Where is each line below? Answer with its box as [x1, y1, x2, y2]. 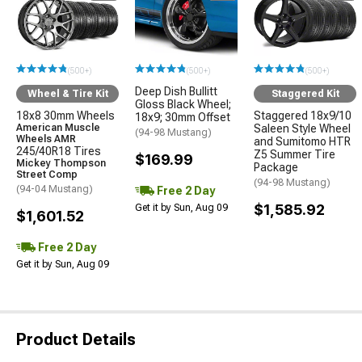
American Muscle [16, 121, 100, 133]
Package [254, 160, 298, 174]
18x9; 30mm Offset [135, 110, 230, 124]
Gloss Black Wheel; [135, 97, 231, 111]
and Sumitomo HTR [254, 134, 351, 148]
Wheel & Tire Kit [27, 87, 108, 99]
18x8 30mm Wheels [16, 108, 115, 122]
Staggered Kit [271, 87, 339, 99]
